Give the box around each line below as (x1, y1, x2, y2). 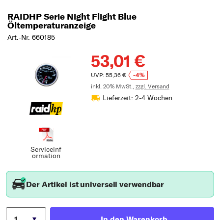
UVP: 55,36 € (90, 71, 126, 79)
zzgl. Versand (135, 82, 169, 90)
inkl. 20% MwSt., (90, 82, 136, 90)
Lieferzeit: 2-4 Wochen (102, 93, 172, 103)
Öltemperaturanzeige (7, 20, 96, 31)
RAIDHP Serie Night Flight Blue (7, 11, 137, 23)
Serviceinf (30, 144, 62, 154)
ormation (31, 151, 60, 160)
